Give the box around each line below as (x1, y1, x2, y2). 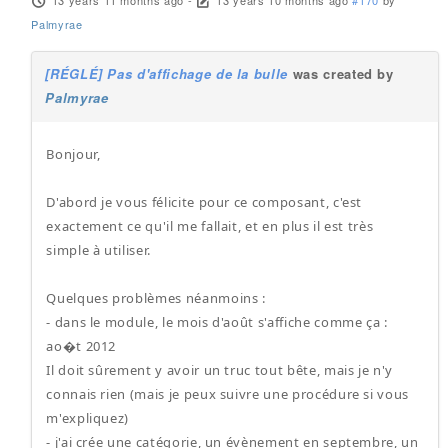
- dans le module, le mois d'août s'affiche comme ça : (46, 313, 388, 331)
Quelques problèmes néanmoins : (46, 289, 266, 307)
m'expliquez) (46, 409, 130, 427)
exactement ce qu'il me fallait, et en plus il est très (46, 217, 374, 235)
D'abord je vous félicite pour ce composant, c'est (46, 193, 363, 211)
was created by (288, 64, 394, 83)
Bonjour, (46, 145, 101, 163)
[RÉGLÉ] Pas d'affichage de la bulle (45, 64, 289, 83)
